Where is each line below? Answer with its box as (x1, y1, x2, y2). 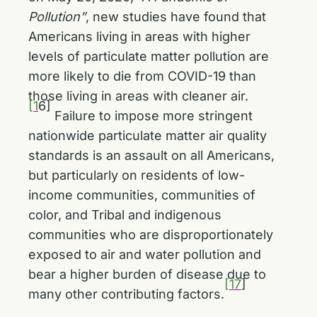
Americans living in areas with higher (28, 29, 250, 44)
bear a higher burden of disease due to (28, 267, 266, 282)
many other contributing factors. (28, 287, 224, 301)
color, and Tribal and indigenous (28, 207, 221, 222)
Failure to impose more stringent (51, 108, 253, 123)
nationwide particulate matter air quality (28, 128, 267, 143)
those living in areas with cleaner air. (28, 88, 248, 103)
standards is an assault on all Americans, (28, 148, 275, 163)
